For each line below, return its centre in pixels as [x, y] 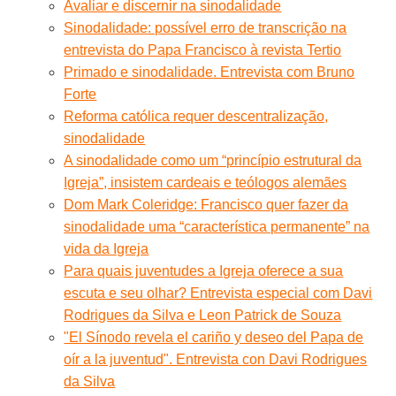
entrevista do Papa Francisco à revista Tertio [203, 49]
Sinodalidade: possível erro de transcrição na [206, 27]
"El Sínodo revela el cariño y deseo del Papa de [214, 337]
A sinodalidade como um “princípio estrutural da [213, 160]
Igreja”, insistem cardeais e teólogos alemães [206, 182]
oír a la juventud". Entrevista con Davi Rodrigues [216, 359]
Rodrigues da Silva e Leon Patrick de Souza [203, 315]
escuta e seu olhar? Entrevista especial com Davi [218, 293]
